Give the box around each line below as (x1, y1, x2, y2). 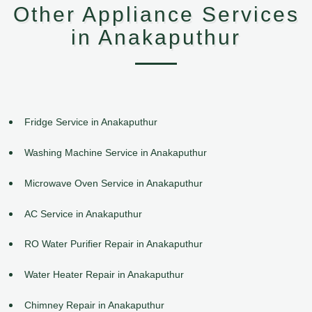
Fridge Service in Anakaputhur (24, 116, 157, 128)
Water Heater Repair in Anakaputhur (24, 269, 184, 281)
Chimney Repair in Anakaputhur (24, 299, 164, 311)
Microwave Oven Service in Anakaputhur (24, 177, 203, 189)
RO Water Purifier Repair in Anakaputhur (24, 238, 203, 250)
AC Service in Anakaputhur (24, 208, 142, 219)
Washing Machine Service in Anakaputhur (24, 146, 207, 158)
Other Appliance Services (13, 3, 299, 26)
